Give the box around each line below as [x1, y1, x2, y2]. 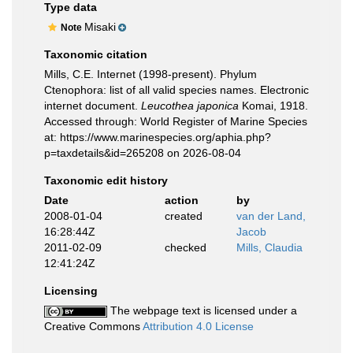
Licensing [44, 284, 98, 297]
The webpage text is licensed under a [107, 304, 297, 317]
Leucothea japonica [141, 99, 239, 112]
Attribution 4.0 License [143, 320, 254, 333]
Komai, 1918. [239, 99, 308, 112]
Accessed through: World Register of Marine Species [44, 115, 307, 128]
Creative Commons [44, 320, 143, 333]
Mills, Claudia [236, 241, 303, 254]
